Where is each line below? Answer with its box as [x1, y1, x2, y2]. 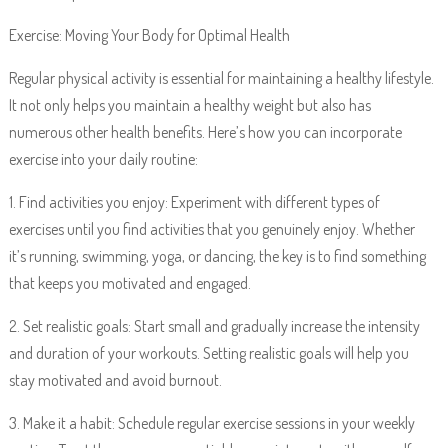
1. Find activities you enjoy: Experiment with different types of [8, 192, 380, 212]
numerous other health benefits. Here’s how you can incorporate [8, 122, 402, 142]
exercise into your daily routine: [8, 149, 198, 169]
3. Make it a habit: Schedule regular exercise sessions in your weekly [8, 413, 415, 433]
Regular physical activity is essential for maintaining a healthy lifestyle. [8, 68, 434, 88]
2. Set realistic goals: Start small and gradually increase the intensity [8, 316, 420, 336]
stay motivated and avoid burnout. [8, 370, 222, 390]
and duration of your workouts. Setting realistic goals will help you [8, 343, 409, 363]
